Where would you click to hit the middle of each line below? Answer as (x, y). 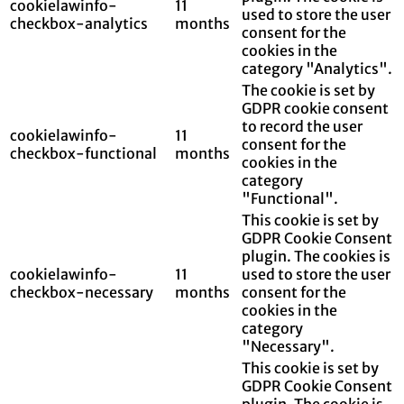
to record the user (302, 126)
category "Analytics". (317, 68)
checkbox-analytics (79, 23)
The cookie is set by (308, 90)
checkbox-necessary (82, 292)
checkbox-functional (83, 153)
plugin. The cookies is (316, 256)
